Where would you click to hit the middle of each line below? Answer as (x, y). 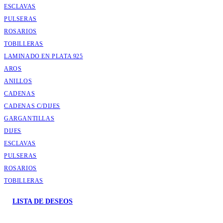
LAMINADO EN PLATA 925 (44, 56)
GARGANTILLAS (29, 118)
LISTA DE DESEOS (43, 201)
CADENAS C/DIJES (32, 106)
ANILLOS (18, 81)
